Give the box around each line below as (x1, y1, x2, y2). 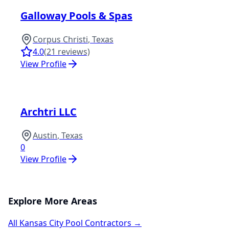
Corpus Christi (33, 33, 88, 45)
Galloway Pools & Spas (20, 8, 132, 22)
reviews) (56, 45, 90, 57)
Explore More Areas (8, 194, 97, 207)
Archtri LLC (20, 104, 77, 119)
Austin (33, 129, 57, 141)
